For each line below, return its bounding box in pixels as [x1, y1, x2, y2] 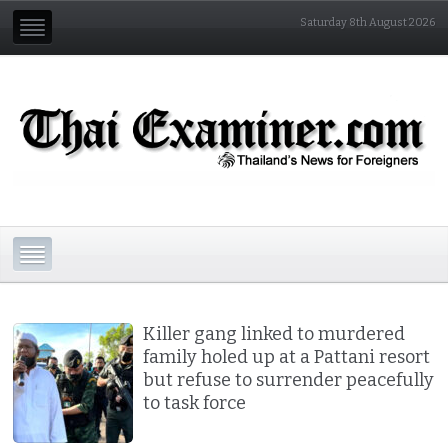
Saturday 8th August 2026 [299, 16, 435, 29]
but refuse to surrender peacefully [143, 368, 435, 391]
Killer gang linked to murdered [143, 322, 406, 345]
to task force [143, 391, 247, 414]
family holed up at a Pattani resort [143, 345, 431, 368]
